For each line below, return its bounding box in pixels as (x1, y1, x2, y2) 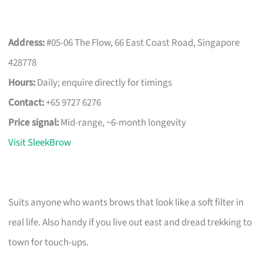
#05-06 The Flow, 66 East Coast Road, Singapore (45, 35, 240, 50)
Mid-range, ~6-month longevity (59, 115, 187, 130)
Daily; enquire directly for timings (35, 75, 173, 90)
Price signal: (8, 115, 59, 130)
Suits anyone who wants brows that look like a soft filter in (8, 195, 244, 210)
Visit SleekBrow (8, 135, 72, 150)
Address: (8, 35, 45, 50)
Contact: (8, 95, 45, 110)
